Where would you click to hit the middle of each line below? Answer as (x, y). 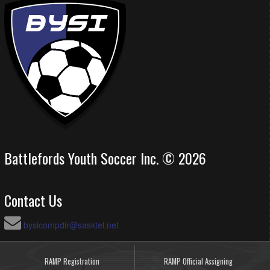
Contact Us (33, 200)
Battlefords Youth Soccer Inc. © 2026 (105, 158)
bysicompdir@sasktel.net (71, 224)
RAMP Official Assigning (198, 261)
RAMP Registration (72, 261)
